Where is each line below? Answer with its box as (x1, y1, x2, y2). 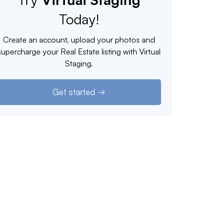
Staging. (65, 58, 93, 68)
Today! (58, 10, 99, 27)
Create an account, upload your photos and (2, 35, 155, 44)
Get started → (52, 87, 106, 97)
